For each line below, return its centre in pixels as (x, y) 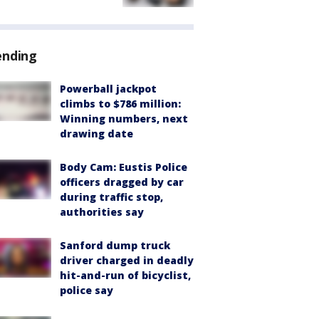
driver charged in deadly (127, 261)
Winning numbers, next (124, 119)
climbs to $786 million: (120, 104)
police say (87, 291)
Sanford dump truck (115, 246)
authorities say (102, 212)
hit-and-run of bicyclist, (125, 276)
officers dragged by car (122, 182)
